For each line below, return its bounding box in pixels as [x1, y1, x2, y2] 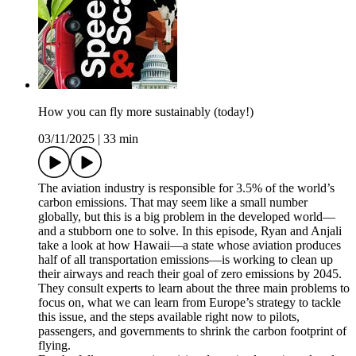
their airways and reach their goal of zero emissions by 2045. [38, 267, 342, 281]
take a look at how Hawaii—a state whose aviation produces [38, 238, 341, 253]
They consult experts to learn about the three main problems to [38, 281, 350, 296]
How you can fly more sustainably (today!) [38, 105, 253, 119]
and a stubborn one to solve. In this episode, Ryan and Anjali [38, 224, 342, 238]
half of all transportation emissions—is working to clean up [38, 253, 333, 267]
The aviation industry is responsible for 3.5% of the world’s [38, 181, 335, 195]
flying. [38, 339, 71, 353]
